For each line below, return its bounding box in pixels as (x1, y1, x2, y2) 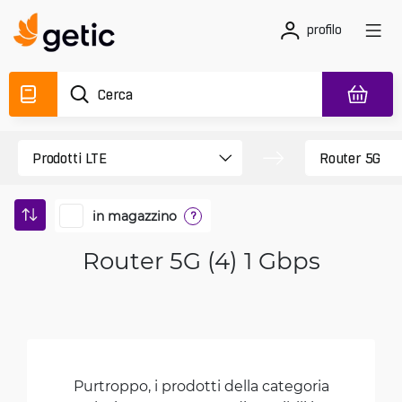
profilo (307, 22, 342, 37)
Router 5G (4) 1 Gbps (82, 245, 320, 275)
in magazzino (92, 206, 177, 224)
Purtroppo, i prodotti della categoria (73, 376, 329, 395)
